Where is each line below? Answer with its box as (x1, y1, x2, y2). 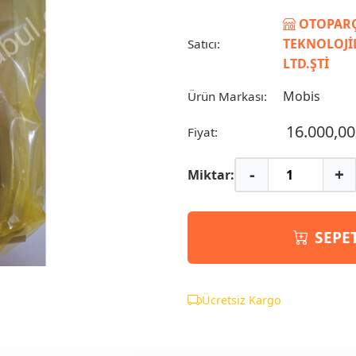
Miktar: (188, 165, 234, 184)
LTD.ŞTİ (283, 54, 329, 72)
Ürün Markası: (188, 88, 267, 105)
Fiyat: (188, 123, 218, 140)
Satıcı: (188, 36, 220, 52)
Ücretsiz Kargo (202, 292, 281, 308)
